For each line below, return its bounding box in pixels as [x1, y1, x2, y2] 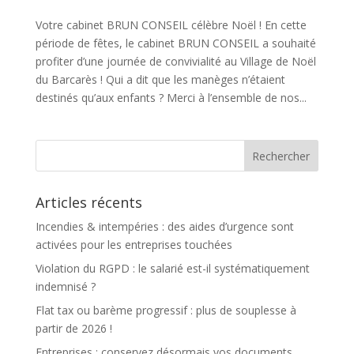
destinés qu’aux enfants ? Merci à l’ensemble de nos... [35, 89, 307, 105]
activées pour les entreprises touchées [35, 236, 232, 252]
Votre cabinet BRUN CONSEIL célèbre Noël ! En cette [35, 17, 307, 32]
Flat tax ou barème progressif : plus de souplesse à [35, 302, 296, 318]
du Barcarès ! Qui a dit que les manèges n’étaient [35, 71, 285, 87]
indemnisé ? [35, 278, 96, 294]
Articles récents [35, 192, 142, 212]
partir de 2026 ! [35, 320, 112, 336]
